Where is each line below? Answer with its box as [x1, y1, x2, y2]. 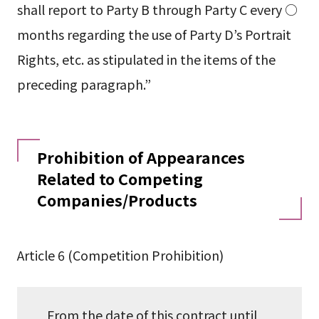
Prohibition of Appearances [36, 145, 245, 168]
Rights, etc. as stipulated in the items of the [16, 50, 276, 69]
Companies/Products [36, 188, 197, 211]
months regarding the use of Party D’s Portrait [16, 25, 291, 44]
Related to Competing [36, 167, 203, 189]
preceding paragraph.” [16, 75, 151, 94]
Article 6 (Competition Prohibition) [16, 246, 224, 265]
